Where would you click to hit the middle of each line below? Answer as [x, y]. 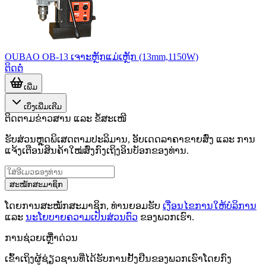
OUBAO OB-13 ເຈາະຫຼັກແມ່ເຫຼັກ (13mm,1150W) [102, 56]
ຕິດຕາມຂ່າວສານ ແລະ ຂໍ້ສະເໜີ [66, 118]
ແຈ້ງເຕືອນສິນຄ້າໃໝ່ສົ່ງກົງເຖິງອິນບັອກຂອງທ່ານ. [97, 150]
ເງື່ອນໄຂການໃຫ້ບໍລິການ [210, 205]
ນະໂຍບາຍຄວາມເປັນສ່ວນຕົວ [82, 217]
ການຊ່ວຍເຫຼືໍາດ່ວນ [41, 237]
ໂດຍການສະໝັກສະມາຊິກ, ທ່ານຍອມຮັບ [84, 205]
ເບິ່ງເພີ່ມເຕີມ [43, 106]
